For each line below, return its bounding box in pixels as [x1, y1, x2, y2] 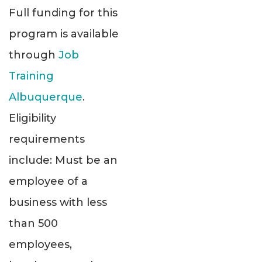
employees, [9, 238, 72, 251]
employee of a [9, 175, 88, 188]
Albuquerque [9, 91, 82, 104]
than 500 [9, 217, 58, 230]
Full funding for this [9, 6, 118, 20]
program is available [9, 27, 119, 41]
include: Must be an [9, 154, 118, 167]
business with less [9, 196, 107, 209]
